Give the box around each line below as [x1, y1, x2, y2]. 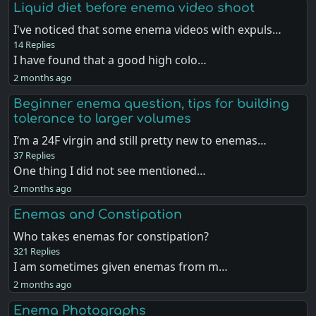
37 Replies [13, 148, 56, 162]
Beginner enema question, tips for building [13, 96, 290, 111]
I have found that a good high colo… [13, 51, 207, 68]
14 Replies [13, 37, 56, 51]
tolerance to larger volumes [13, 111, 192, 126]
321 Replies [13, 245, 61, 257]
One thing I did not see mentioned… [13, 162, 207, 178]
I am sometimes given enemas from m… [13, 259, 229, 274]
